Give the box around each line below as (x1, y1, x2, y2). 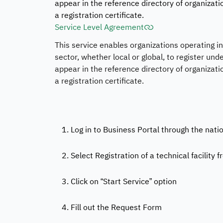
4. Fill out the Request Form (61, 202, 162, 214)
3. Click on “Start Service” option (61, 176, 177, 188)
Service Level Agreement (54, 21, 144, 33)
